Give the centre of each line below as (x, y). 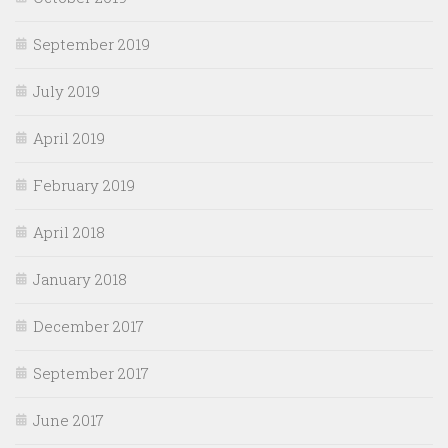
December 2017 (88, 325)
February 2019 (84, 184)
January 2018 (80, 278)
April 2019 (69, 137)
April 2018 (69, 231)
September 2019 (91, 43)
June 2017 (68, 419)
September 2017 (91, 372)
